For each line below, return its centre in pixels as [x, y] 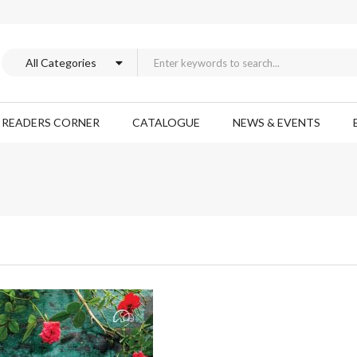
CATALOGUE [166, 122]
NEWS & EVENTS [277, 122]
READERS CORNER [51, 122]
